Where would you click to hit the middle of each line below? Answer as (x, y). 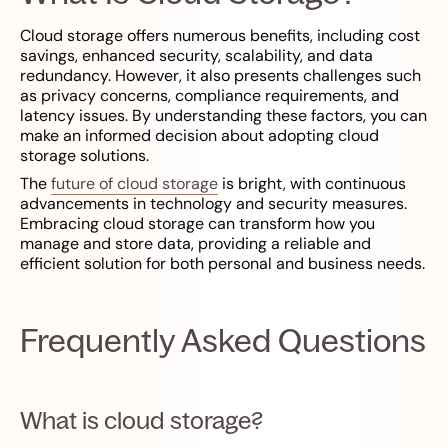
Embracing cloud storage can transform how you (197, 224)
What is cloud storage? (141, 420)
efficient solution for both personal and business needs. (222, 264)
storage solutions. (84, 156)
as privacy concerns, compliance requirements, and (209, 96)
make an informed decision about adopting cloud (199, 136)
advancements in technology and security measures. (213, 204)
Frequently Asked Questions (223, 340)
